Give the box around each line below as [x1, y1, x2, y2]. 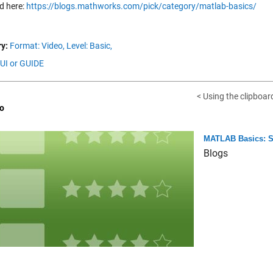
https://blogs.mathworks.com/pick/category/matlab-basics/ [26, 1, 257, 12]
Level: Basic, [66, 41, 112, 51]
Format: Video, [10, 41, 65, 51]
